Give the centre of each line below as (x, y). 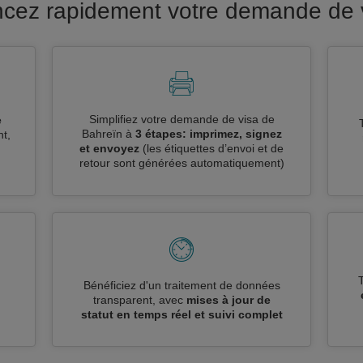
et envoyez (109, 148)
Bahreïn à (108, 134)
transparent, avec (139, 300)
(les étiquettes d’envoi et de (213, 148)
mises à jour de (228, 300)
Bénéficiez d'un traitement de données (181, 285)
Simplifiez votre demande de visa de (181, 119)
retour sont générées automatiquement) (181, 163)
